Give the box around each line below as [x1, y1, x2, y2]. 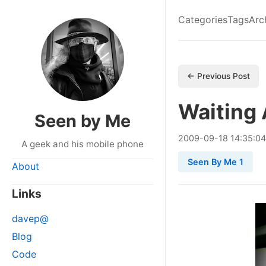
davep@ [12, 213, 49, 224]
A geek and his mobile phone [21, 138, 144, 150]
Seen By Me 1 [188, 157, 243, 167]
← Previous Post [187, 71, 250, 81]
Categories [178, 14, 227, 26]
